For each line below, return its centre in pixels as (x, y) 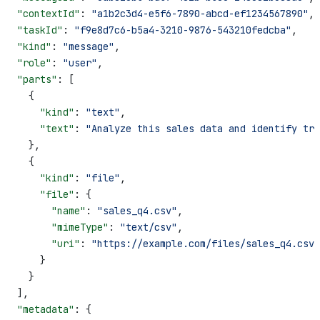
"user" (80, 62)
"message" (89, 46)
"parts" (31, 79)
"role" (29, 62)
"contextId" (43, 13)
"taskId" (34, 30)
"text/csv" (149, 227)
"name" (46, 210)
